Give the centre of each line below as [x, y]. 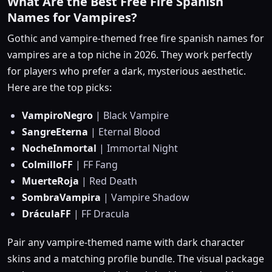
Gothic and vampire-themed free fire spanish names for [136, 39]
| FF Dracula [101, 214]
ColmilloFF [49, 165]
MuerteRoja [52, 181]
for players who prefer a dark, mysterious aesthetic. [127, 71]
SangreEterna [56, 132]
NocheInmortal [60, 148]
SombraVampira [63, 198]
